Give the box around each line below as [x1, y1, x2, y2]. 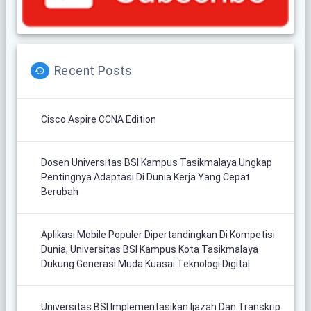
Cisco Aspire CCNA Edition [40, 113, 156, 125]
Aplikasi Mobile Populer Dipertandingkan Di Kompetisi [40, 228, 275, 240]
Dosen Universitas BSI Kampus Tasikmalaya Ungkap [40, 156, 272, 168]
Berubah [40, 185, 78, 197]
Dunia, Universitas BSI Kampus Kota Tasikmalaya [40, 243, 258, 255]
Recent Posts [53, 63, 133, 78]
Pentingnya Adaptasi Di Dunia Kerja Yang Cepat [40, 171, 250, 183]
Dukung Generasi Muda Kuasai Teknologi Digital [40, 258, 250, 269]
